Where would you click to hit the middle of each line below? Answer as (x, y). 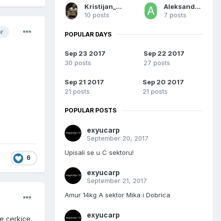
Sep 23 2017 (85, 54)
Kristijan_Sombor (119, 6)
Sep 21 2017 (84, 82)
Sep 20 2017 (163, 82)
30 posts (78, 63)
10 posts (97, 15)
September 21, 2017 (117, 181)
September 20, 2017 (118, 138)
